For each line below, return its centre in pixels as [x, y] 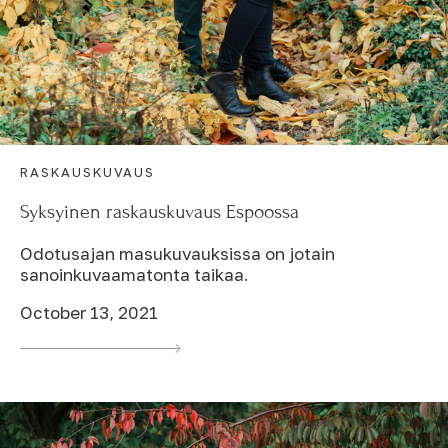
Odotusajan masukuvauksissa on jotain [177, 253]
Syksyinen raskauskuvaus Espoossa [159, 211]
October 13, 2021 [89, 312]
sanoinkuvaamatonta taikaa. [134, 274]
